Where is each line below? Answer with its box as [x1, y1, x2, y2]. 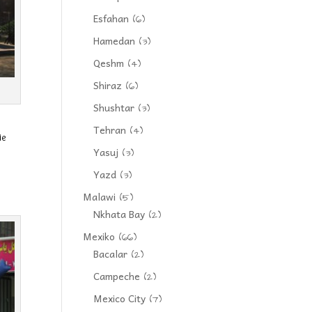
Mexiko [83, 228, 116, 244]
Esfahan [93, 10, 130, 26]
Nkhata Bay [93, 206, 146, 221]
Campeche [93, 268, 141, 283]
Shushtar [93, 100, 135, 115]
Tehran [93, 122, 127, 137]
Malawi [83, 189, 116, 204]
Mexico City [93, 290, 146, 306]
